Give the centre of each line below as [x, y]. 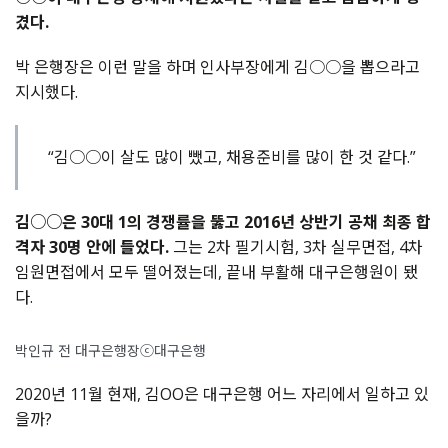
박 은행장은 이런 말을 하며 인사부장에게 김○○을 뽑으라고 [217, 67]
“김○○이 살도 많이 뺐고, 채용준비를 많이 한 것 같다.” [232, 157]
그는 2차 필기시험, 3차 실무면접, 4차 [298, 247]
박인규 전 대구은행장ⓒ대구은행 [110, 351]
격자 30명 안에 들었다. [94, 247]
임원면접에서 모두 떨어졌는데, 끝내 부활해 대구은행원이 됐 [216, 272]
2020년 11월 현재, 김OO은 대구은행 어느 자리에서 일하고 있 [222, 394]
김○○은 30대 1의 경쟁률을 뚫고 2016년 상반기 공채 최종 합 [223, 222]
